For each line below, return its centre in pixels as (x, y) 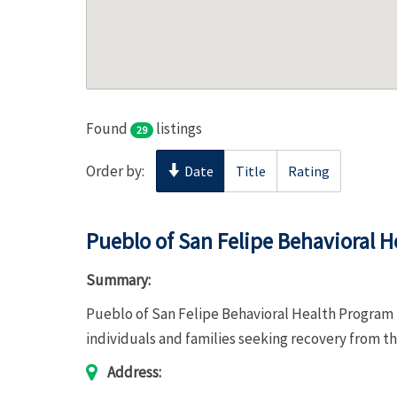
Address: (134, 372)
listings (178, 128)
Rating (309, 171)
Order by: (115, 171)
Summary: (118, 280)
